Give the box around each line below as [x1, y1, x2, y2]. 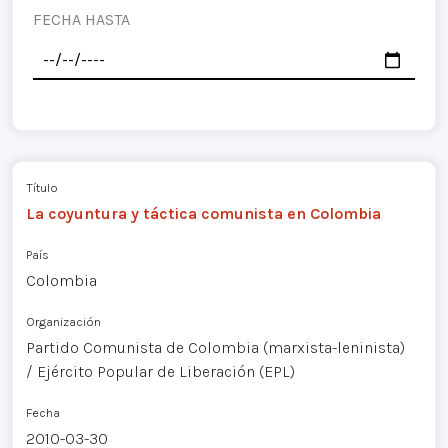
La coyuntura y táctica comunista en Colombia [25, 203, 381, 223]
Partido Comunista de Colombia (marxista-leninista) [25, 337, 405, 357]
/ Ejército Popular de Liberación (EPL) [25, 361, 295, 381]
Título [25, 179, 58, 195]
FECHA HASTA [33, 10, 130, 29]
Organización [25, 313, 101, 329]
